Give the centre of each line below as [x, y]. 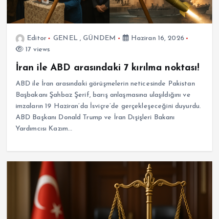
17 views [37, 50]
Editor [37, 39]
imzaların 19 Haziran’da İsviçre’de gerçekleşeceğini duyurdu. [108, 107]
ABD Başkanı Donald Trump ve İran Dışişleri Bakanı [95, 118]
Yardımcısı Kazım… [44, 129]
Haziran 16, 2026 [156, 39]
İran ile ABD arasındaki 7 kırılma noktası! [108, 68]
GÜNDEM [100, 39]
